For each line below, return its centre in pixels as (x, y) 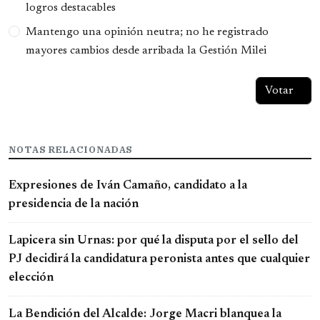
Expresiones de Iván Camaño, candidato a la (128, 186)
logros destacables (71, 7)
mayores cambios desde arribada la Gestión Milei (146, 50)
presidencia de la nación (74, 205)
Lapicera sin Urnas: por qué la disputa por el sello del (154, 241)
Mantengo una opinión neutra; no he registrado (147, 32)
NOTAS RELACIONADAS (71, 149)
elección (31, 278)
